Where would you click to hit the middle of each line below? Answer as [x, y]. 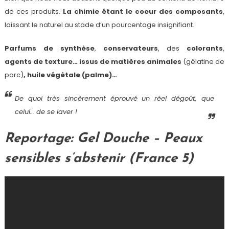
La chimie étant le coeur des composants [143, 12]
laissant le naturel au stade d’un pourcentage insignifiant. [99, 25]
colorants [205, 48]
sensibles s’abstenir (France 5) [99, 159]
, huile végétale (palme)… [70, 75]
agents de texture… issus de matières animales [93, 62]
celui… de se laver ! [46, 112]
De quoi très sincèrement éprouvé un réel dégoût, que [114, 98]
